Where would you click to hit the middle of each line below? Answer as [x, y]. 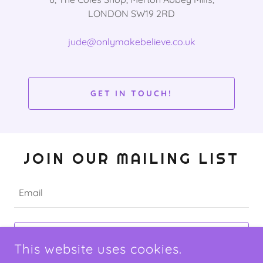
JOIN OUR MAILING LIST [131, 159]
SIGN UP [131, 238]
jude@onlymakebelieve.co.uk [131, 42]
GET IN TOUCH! [131, 93]
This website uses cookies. [98, 249]
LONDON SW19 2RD [131, 14]
